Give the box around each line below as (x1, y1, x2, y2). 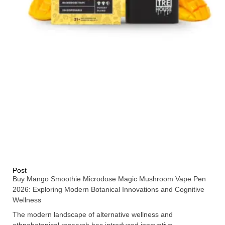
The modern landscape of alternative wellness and (13, 210, 173, 218)
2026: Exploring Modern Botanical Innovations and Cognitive (13, 185, 204, 193)
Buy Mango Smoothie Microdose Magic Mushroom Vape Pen (13, 174, 206, 183)
